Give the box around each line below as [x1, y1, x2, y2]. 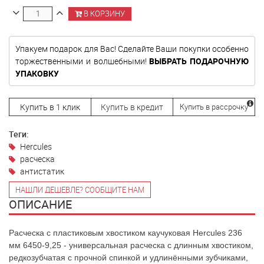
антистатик [20, 166, 64, 177]
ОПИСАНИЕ [9, 196, 72, 212]
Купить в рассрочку [180, 101, 248, 112]
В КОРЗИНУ [82, 8, 125, 19]
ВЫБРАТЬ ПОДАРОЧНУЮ [149, 55, 249, 67]
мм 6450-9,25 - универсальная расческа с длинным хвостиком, [9, 240, 253, 250]
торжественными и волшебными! [15, 55, 150, 67]
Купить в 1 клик [20, 101, 80, 113]
